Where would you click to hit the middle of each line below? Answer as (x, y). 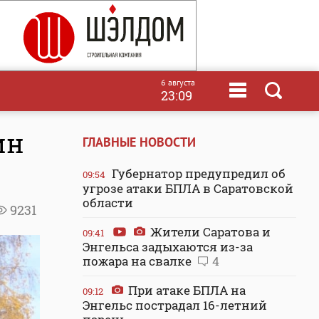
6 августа (178, 82)
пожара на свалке (138, 261)
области (108, 203)
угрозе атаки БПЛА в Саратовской (188, 188)
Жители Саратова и (209, 232)
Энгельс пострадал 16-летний (175, 305)
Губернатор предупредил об (197, 173)
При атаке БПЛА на (185, 290)
